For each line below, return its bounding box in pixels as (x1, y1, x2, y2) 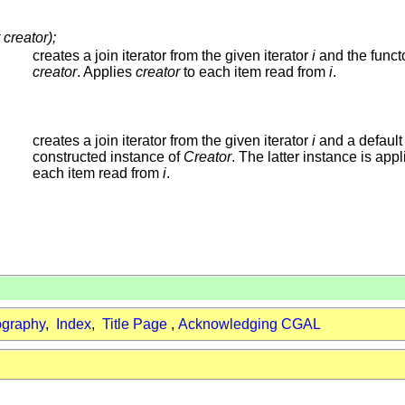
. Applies (77, 63, 136, 80)
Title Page (102, 316, 167, 333)
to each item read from (180, 63, 329, 80)
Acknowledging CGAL (178, 316, 321, 333)
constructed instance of (33, 148, 184, 165)
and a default (316, 132, 402, 148)
